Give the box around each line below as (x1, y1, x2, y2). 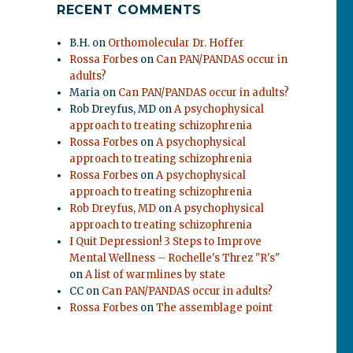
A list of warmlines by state (85, 268, 226, 281)
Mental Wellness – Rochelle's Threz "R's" (69, 251, 281, 265)
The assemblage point (156, 301, 273, 314)
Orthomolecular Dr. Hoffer (108, 36, 245, 50)
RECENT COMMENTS (56, 2, 203, 17)
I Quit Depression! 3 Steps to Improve (69, 235, 262, 248)
